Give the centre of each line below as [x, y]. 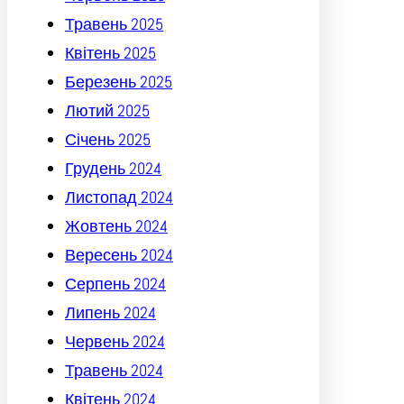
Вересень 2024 [119, 255]
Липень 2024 [110, 313]
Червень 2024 [115, 342]
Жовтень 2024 [116, 226]
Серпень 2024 [115, 284]
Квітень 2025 [110, 53]
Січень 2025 [108, 140]
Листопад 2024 [119, 197]
